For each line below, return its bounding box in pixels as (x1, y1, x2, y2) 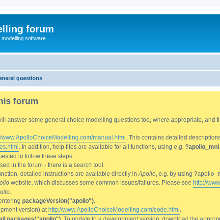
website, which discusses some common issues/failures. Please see (9, 179, 193, 186)
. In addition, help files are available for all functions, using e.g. (19, 143, 185, 150)
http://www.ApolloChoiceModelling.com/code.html (48, 206, 180, 213)
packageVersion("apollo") (22, 197, 94, 204)
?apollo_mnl (185, 143, 219, 150)
